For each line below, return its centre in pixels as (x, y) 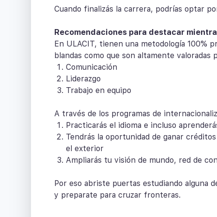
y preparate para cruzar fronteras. (117, 195)
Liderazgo (83, 79)
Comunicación (92, 67)
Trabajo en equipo (99, 91)
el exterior (85, 149)
